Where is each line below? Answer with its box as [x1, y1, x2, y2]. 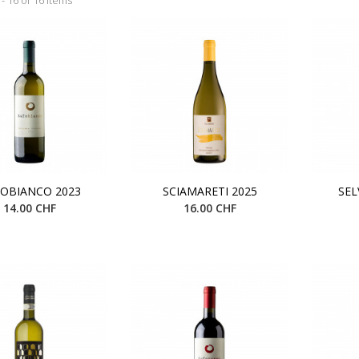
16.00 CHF [183, 200, 236, 216]
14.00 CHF [2, 200, 56, 216]
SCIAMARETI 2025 [162, 183, 257, 199]
